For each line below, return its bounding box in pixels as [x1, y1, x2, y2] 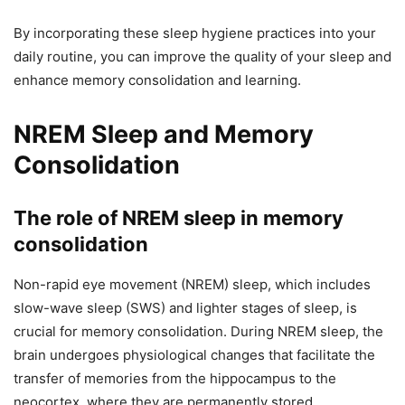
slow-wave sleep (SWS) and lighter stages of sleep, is [14, 299, 357, 317]
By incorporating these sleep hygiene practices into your [14, 24, 376, 42]
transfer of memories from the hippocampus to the [14, 370, 336, 388]
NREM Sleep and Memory [14, 119, 314, 150]
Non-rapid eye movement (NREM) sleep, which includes [14, 276, 371, 294]
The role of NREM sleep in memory [14, 206, 344, 231]
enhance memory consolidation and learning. [14, 71, 301, 89]
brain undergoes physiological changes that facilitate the [14, 346, 375, 364]
